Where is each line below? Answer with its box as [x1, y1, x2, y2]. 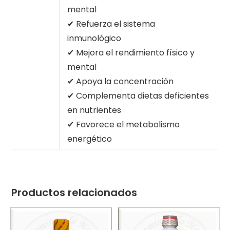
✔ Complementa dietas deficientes [67, 89, 209, 102]
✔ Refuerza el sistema [67, 17, 156, 30]
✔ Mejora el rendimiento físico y [67, 46, 195, 59]
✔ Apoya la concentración [67, 75, 174, 87]
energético [67, 132, 112, 145]
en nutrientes [67, 104, 122, 116]
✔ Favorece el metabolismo [67, 118, 180, 130]
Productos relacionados [11, 185, 138, 200]
